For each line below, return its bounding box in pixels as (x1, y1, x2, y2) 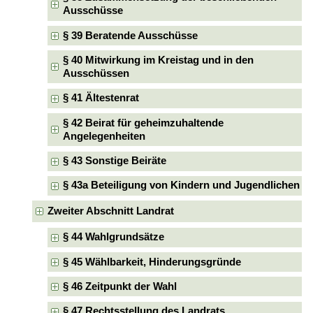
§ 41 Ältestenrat (63, 92, 140, 104)
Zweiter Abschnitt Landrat (47, 205, 174, 217)
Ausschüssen (63, 67, 130, 79)
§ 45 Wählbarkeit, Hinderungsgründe (63, 256, 242, 268)
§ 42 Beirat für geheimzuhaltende (63, 117, 224, 129)
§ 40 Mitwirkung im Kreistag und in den (63, 54, 254, 66)
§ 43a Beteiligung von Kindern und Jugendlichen (63, 180, 300, 191)
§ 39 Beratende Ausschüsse (63, 29, 198, 41)
